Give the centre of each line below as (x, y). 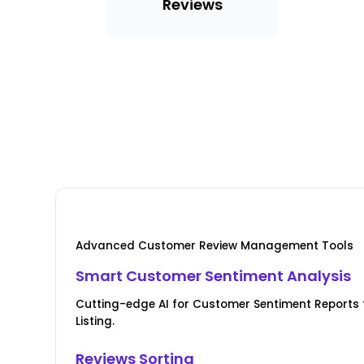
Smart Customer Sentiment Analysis (214, 276)
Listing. (95, 322)
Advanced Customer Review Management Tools (215, 246)
